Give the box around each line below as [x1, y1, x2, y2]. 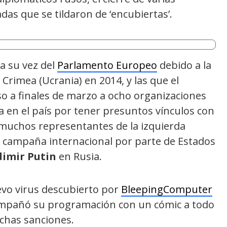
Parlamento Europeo [57, 58, 157, 72]
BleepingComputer [121, 182, 212, 196]
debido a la [157, 58, 211, 72]
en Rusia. [56, 149, 102, 163]
